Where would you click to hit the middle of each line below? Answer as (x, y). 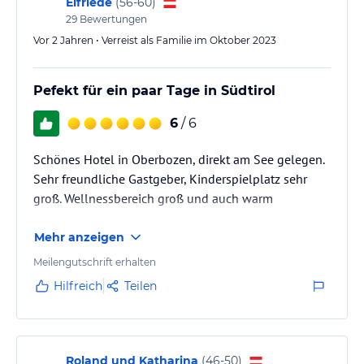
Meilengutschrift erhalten (95, 262)
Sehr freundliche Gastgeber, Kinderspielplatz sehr (170, 178)
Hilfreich (78, 286)
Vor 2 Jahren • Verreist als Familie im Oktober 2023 (155, 40)
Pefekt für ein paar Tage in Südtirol (154, 90)
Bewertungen (112, 19)
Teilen (141, 286)
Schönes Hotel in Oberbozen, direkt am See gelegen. (179, 159)
